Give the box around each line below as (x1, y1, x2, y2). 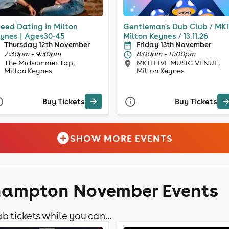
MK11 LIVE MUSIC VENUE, (136, 58, 220, 67)
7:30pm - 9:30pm (4, 49, 61, 58)
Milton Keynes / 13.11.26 (123, 31, 208, 41)
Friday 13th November (136, 39, 211, 49)
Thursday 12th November (4, 39, 90, 49)
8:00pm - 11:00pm (136, 49, 196, 58)
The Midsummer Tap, (4, 58, 75, 67)
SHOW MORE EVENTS (70, 132, 173, 144)
